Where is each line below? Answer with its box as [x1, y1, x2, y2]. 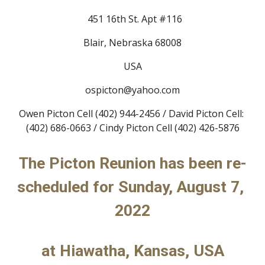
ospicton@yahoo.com [85, 83, 180, 96]
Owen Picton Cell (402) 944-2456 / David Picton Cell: [19, 107, 244, 120]
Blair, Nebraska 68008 [83, 36, 182, 49]
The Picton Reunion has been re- [18, 154, 247, 173]
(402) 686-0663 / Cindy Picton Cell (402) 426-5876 [25, 121, 240, 134]
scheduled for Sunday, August [17, 177, 231, 196]
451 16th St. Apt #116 [88, 12, 182, 25]
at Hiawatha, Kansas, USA [41, 241, 224, 260]
